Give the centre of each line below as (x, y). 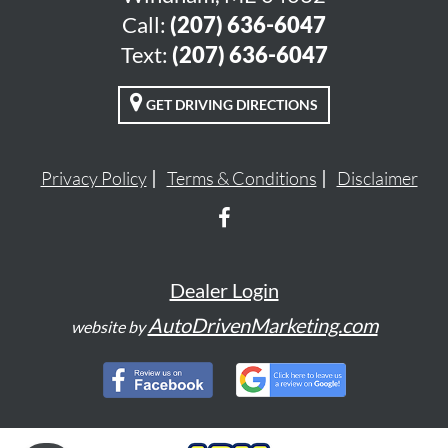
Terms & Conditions (241, 178)
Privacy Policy (93, 178)
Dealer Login (224, 290)
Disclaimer (377, 178)
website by (109, 326)
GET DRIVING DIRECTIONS (230, 104)
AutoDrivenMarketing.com (262, 325)
